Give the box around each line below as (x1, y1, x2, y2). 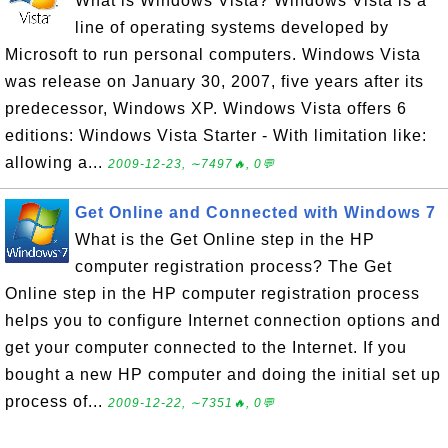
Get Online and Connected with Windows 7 (75, 204, 436, 221)
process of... (5, 393, 108, 410)
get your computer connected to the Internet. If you (5, 339, 407, 356)
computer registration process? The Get (75, 258, 392, 275)
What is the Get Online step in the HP (75, 231, 375, 248)
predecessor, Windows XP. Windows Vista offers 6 (5, 100, 407, 117)
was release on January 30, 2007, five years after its (5, 73, 424, 90)
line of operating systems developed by (75, 19, 389, 36)
